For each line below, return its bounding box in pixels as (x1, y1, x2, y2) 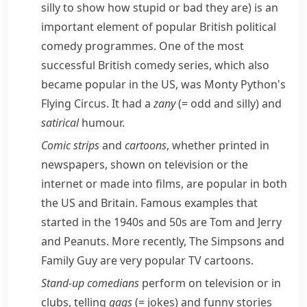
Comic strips (41, 138, 99, 153)
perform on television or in (139, 275, 281, 291)
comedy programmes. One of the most (41, 38, 244, 53)
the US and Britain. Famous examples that (41, 195, 258, 210)
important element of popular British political (41, 19, 276, 34)
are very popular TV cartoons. (97, 253, 254, 268)
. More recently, (106, 234, 189, 249)
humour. (79, 115, 125, 130)
